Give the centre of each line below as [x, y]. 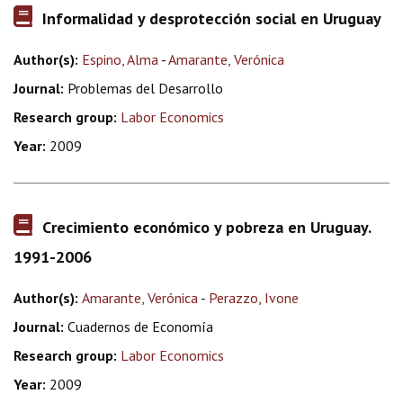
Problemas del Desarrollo [143, 88]
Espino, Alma [120, 59]
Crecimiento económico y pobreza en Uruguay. [206, 227]
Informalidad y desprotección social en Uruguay [212, 18]
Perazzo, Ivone [254, 298]
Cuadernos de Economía [139, 327]
